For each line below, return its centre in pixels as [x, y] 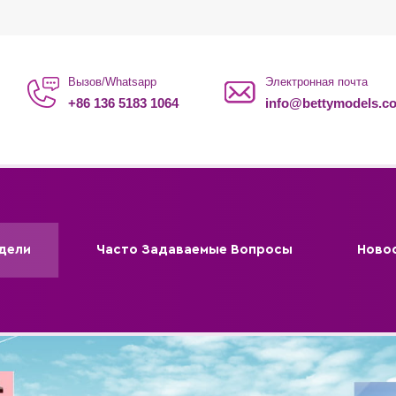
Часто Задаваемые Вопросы [194, 250]
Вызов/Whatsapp [113, 82]
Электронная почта [316, 82]
